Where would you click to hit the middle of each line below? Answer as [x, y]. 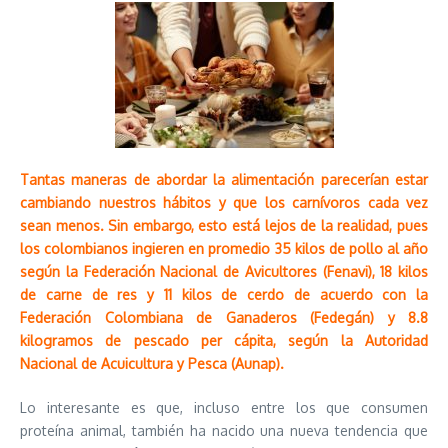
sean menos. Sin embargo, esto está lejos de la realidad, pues [224, 225]
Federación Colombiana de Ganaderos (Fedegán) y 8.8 [224, 317]
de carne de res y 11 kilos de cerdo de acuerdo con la [224, 294]
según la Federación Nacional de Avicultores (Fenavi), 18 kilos [224, 271]
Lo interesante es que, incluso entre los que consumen [224, 407]
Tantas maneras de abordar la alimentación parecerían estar [224, 179]
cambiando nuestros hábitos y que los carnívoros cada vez [224, 202]
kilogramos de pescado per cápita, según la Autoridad [224, 340]
